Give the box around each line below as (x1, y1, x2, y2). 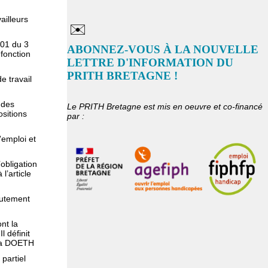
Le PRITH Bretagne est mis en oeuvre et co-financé (67, 102, 263, 111)
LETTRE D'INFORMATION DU (67, 56, 233, 69)
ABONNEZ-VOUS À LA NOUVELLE (67, 43, 258, 56)
